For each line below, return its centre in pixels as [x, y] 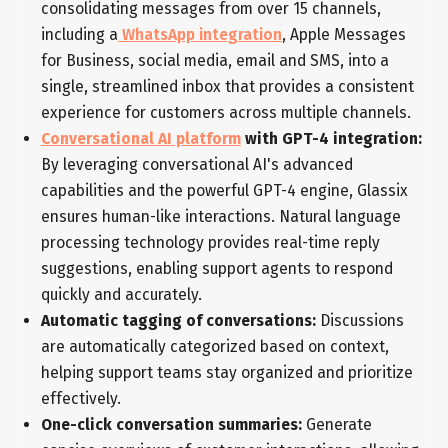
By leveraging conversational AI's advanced [196, 165]
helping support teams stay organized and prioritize [226, 373]
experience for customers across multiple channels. [225, 113]
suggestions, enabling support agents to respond [216, 269]
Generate [336, 425]
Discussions [361, 321]
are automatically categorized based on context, [214, 347]
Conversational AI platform [140, 139]
